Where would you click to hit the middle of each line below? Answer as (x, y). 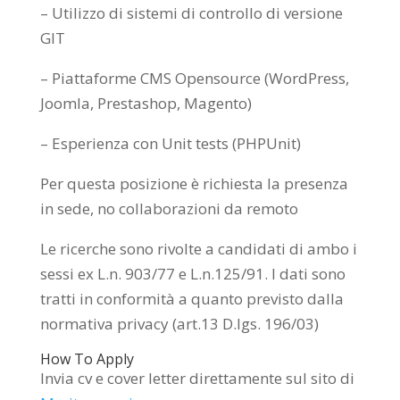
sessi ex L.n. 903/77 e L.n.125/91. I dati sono (192, 274)
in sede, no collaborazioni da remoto (169, 209)
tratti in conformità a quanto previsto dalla (192, 299)
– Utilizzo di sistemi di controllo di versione (191, 13)
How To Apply (87, 359)
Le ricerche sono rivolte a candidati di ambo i (198, 249)
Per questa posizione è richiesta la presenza (194, 184)
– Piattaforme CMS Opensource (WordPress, (194, 79)
